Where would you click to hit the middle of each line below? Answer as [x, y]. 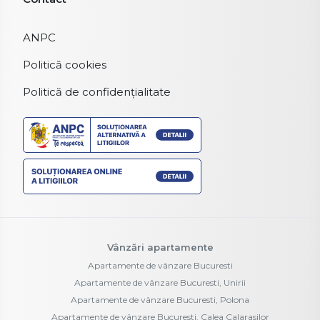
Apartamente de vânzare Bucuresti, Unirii [160, 282]
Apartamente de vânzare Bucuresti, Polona [160, 299]
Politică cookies [65, 64]
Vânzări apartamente [160, 247]
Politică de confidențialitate [97, 91]
